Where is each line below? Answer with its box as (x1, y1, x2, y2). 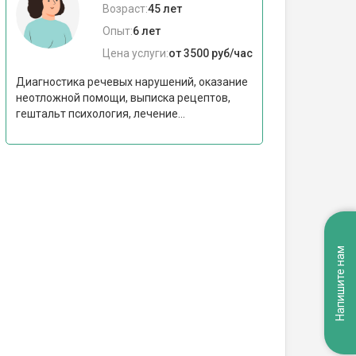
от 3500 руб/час (168, 47, 253, 60)
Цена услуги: (103, 47, 168, 60)
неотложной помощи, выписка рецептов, (16, 91, 230, 104)
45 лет (148, 2, 182, 15)
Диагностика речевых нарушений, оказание (16, 75, 248, 88)
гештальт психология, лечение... (16, 107, 185, 120)
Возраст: (103, 2, 148, 15)
